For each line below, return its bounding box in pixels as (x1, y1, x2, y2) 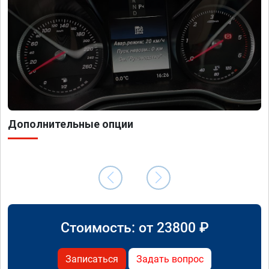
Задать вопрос (136, 253, 204, 265)
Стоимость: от (60, 219, 157, 236)
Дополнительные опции (8, 117, 133, 130)
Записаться (65, 253, 118, 265)
